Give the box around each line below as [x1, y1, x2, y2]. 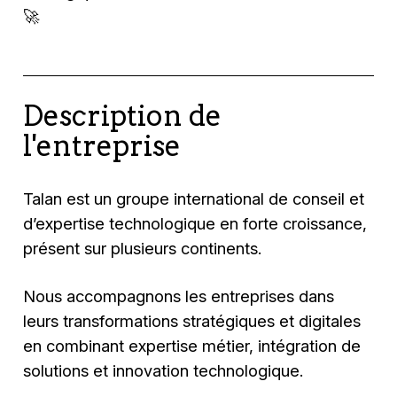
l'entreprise [23, 129, 182, 164]
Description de [23, 99, 222, 134]
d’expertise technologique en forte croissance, [23, 214, 368, 234]
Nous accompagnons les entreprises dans [23, 286, 335, 307]
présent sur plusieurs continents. [23, 238, 262, 259]
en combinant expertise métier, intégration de [23, 336, 362, 356]
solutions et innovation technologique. [23, 361, 304, 381]
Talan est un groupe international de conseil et [23, 189, 365, 209]
